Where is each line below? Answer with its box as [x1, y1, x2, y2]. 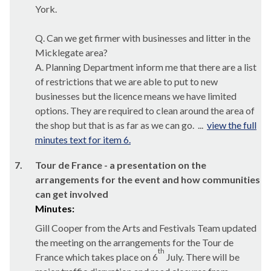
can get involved [35, 188, 108, 200]
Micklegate [35, 47, 83, 58]
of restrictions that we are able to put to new [35, 76, 218, 87]
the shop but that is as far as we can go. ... [35, 119, 207, 131]
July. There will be [165, 251, 240, 263]
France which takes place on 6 [35, 251, 158, 263]
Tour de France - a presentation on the [35, 159, 206, 171]
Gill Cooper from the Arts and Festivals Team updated [35, 222, 256, 233]
